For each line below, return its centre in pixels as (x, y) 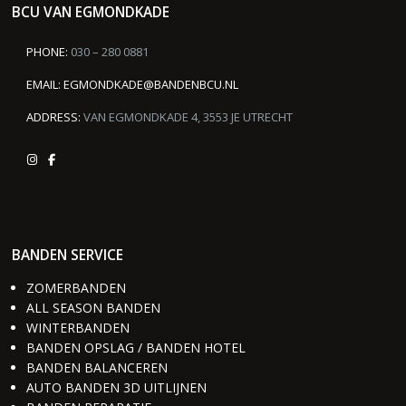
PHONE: (47, 52)
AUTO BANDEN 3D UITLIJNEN (116, 388)
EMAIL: (43, 85)
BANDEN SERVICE (68, 256)
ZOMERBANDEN (76, 288)
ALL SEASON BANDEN (93, 308)
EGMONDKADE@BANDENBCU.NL (150, 85)
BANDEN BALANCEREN (97, 368)
